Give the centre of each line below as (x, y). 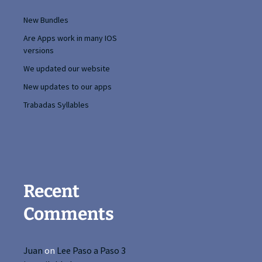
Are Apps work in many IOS (70, 38)
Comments (69, 214)
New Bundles (46, 20)
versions (39, 50)
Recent (51, 191)
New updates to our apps (68, 86)
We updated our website (67, 68)
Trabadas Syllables (56, 104)
